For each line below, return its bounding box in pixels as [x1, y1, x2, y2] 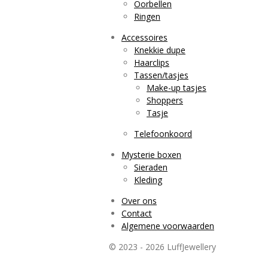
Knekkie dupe [134, 44, 185, 56]
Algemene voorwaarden [121, 220, 214, 232]
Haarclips [134, 56, 169, 68]
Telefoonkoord [134, 127, 192, 139]
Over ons [121, 194, 157, 206]
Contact [121, 207, 152, 219]
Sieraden [134, 161, 167, 173]
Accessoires [121, 31, 167, 43]
